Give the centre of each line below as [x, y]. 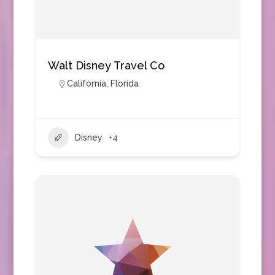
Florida [124, 83]
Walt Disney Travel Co [106, 65]
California [86, 83]
